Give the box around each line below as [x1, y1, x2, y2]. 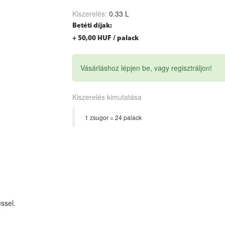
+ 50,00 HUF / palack [72, 34, 139, 42]
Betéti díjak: [72, 22, 112, 30]
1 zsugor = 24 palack [85, 113, 142, 122]
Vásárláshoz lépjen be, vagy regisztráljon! [80, 62, 212, 73]
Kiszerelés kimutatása [72, 91, 142, 102]
